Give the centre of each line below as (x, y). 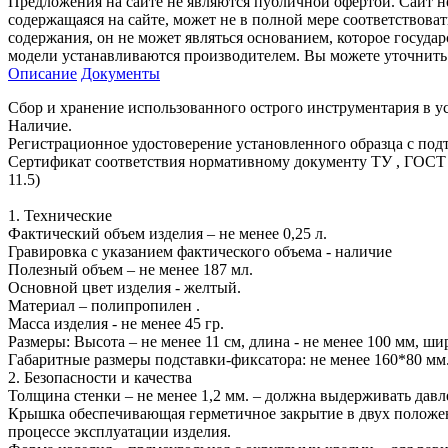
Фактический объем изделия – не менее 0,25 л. (167, 233)
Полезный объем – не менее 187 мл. (130, 269)
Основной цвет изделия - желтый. (124, 287)
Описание (42, 73)
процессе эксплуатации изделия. (119, 431)
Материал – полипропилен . (104, 305)
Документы (120, 73)
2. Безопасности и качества (100, 377)
